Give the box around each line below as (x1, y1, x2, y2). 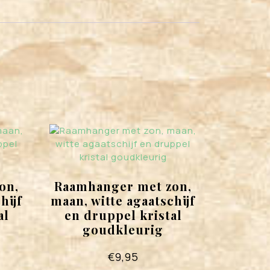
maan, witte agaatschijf (51, 192, 196, 209)
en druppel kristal (64, 206, 182, 223)
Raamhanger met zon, (54, 177, 192, 194)
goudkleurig (83, 221, 164, 237)
